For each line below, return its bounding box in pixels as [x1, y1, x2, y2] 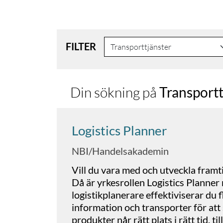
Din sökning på [70, 83, 159, 101]
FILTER [66, 40, 96, 52]
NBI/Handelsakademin [72, 144, 169, 157]
